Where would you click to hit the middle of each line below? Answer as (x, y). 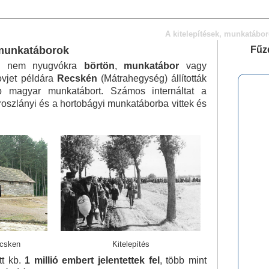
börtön (99, 66)
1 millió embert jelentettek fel (92, 260)
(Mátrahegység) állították (152, 78)
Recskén (77, 78)
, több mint (183, 260)
